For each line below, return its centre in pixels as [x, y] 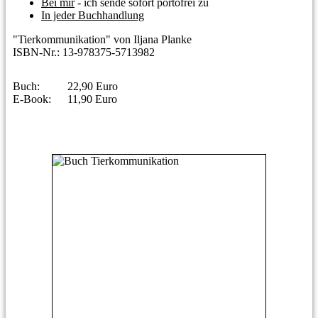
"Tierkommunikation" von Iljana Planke [102, 39]
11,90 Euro [92, 99]
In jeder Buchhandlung [93, 15]
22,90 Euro [93, 86]
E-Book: [32, 99]
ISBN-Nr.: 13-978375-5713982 [84, 52]
